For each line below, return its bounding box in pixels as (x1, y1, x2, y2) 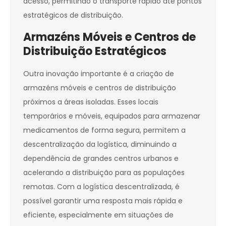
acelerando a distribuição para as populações (23, 167, 185, 178)
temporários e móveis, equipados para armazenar (23, 111, 200, 122)
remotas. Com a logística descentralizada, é (23, 182, 180, 192)
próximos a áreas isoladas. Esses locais (23, 97, 158, 107)
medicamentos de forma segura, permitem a (23, 125, 186, 136)
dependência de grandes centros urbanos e (23, 153, 179, 164)
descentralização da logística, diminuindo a (23, 139, 177, 150)
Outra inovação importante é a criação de (23, 69, 174, 79)
